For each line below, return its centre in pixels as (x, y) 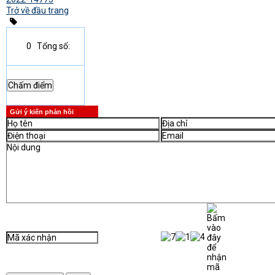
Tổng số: (53, 46)
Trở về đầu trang (37, 10)
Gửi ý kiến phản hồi (42, 112)
